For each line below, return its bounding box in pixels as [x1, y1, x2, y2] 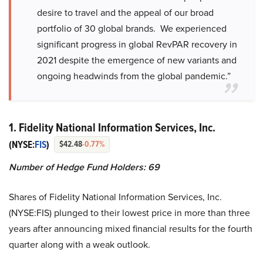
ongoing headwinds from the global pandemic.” [37, 69, 231, 83]
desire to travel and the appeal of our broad [37, 6, 214, 19]
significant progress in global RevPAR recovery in [37, 38, 237, 51]
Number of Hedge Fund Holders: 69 [9, 160, 160, 174]
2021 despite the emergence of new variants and [37, 53, 237, 67]
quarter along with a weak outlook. [9, 238, 150, 251]
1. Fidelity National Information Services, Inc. [9, 119, 215, 136]
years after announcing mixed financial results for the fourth [9, 222, 252, 235]
